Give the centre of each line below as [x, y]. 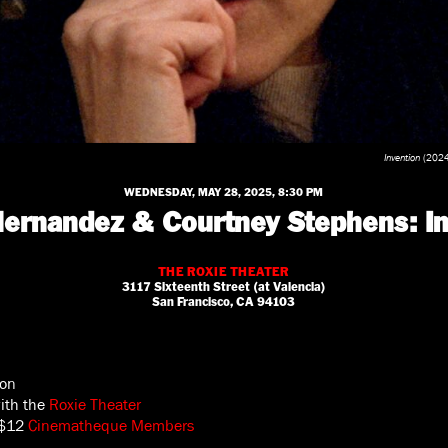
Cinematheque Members [110, 425]
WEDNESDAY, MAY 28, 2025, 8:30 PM [224, 192]
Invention [402, 156]
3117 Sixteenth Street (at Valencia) [223, 286]
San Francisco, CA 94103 [224, 301]
